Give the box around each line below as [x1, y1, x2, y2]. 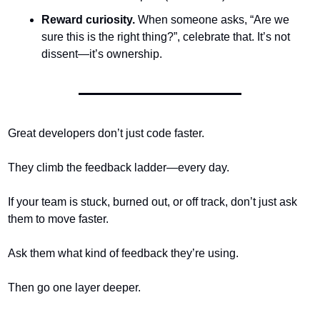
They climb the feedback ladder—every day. [7, 161, 229, 174]
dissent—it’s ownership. [41, 48, 162, 60]
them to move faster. [7, 213, 109, 225]
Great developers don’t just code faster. [7, 127, 204, 139]
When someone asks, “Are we [134, 14, 289, 26]
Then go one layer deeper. [7, 281, 141, 294]
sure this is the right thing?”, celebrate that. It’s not [41, 31, 290, 43]
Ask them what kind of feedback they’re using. [7, 247, 239, 259]
